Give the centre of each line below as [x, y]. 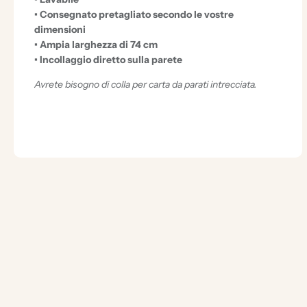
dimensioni [60, 29]
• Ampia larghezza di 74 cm [96, 44]
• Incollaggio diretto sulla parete [108, 59]
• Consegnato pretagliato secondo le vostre [134, 14]
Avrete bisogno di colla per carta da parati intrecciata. [146, 84]
